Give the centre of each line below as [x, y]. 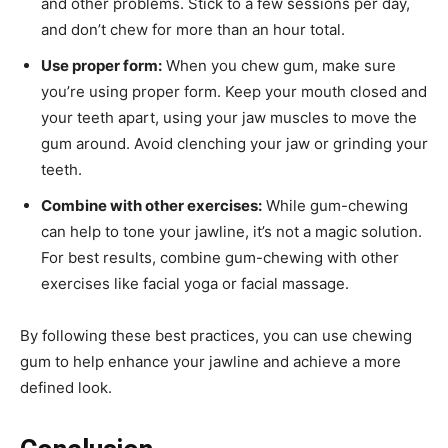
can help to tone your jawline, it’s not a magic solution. [231, 232]
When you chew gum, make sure [279, 66]
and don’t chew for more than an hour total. [193, 30]
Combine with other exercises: [151, 206]
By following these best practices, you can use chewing [216, 336]
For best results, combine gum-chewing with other [220, 258]
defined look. [66, 388]
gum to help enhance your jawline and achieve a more [210, 362]
